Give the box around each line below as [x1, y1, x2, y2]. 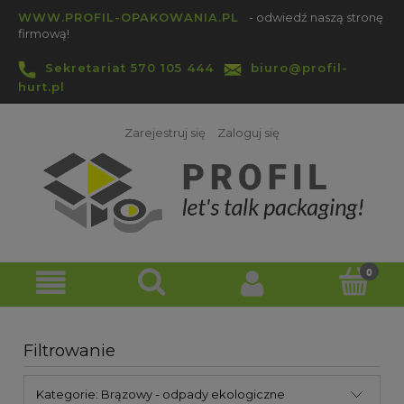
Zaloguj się [217, 124, 280, 140]
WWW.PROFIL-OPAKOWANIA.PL [18, 10, 239, 24]
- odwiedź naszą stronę [246, 10, 383, 24]
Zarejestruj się [124, 124, 206, 140]
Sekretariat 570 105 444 [45, 60, 214, 75]
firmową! [18, 26, 69, 41]
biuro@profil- [251, 60, 348, 75]
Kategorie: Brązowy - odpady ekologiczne [36, 386, 285, 401]
